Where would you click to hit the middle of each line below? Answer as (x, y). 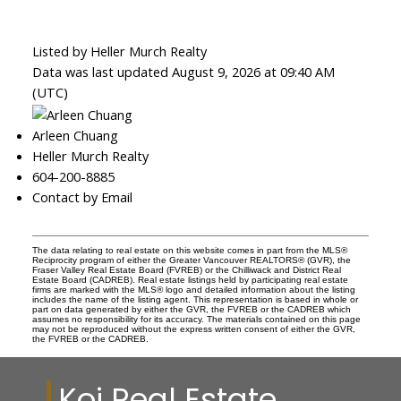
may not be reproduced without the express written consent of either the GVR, (193, 328)
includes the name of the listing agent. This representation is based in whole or (195, 299)
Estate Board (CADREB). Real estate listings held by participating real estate (190, 279)
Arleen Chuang (75, 135)
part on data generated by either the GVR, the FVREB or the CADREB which (191, 309)
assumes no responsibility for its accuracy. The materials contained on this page (196, 319)
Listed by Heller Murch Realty (119, 51)
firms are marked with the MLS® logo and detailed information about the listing (193, 289)
